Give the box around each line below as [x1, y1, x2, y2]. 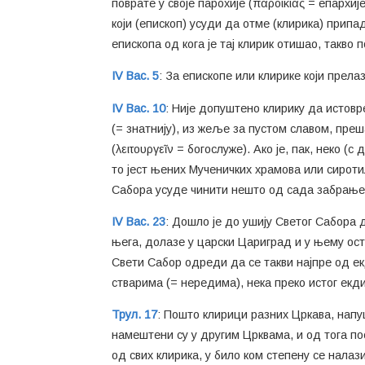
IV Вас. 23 [112, 214, 165, 228]
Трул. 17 [112, 308, 157, 322]
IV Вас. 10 [112, 101, 165, 115]
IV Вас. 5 [112, 69, 159, 83]
